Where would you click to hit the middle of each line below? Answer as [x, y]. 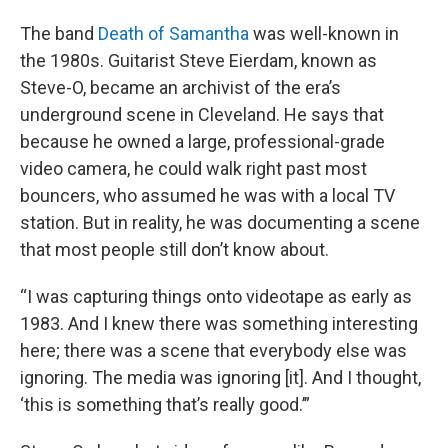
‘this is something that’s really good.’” [165, 404]
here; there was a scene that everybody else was [213, 350]
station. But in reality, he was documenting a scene [220, 222]
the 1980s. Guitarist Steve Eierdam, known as [198, 60]
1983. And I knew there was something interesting [219, 323]
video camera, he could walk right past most [193, 168]
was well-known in [324, 33]
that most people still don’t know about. [174, 249]
